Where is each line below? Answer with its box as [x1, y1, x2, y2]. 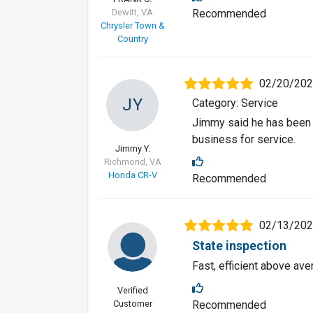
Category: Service [192, 96, 278, 110]
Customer [112, 298, 152, 310]
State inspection [192, 239, 286, 254]
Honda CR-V [108, 170, 157, 181]
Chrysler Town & [100, 20, 165, 31]
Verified [117, 285, 148, 296]
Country [117, 34, 148, 45]
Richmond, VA [103, 156, 161, 168]
